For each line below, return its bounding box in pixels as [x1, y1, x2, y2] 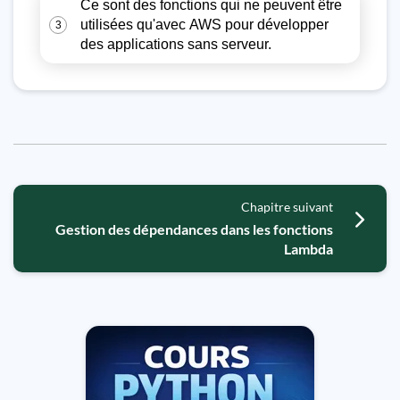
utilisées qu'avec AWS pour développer [80, 17, 329, 32]
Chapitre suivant [241, 199, 334, 214]
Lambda [284, 240, 334, 257]
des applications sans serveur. [80, 37, 271, 52]
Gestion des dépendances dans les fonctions [55, 221, 334, 237]
